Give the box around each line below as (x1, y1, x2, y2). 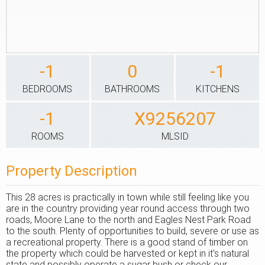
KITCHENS (195, 83, 240, 95)
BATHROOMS (105, 83, 160, 95)
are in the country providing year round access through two (6, 203, 250, 214)
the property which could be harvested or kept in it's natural (6, 248, 249, 259)
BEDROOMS (22, 83, 73, 95)
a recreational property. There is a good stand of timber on (6, 237, 248, 248)
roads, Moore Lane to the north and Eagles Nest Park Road (6, 214, 251, 225)
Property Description (6, 163, 137, 179)
